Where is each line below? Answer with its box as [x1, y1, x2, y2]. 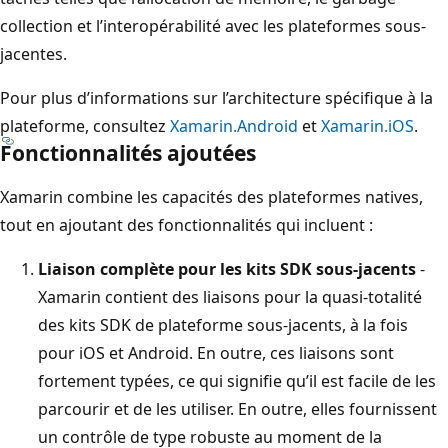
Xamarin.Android [170, 114, 298, 137]
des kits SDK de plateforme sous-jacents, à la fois [38, 313, 408, 336]
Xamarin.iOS [321, 114, 414, 137]
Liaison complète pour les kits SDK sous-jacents [38, 257, 416, 280]
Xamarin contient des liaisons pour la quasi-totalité [38, 285, 422, 308]
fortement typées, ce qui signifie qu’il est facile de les [38, 369, 436, 392]
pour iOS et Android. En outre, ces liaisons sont [38, 341, 394, 364]
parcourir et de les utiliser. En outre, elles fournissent [38, 397, 437, 420]
